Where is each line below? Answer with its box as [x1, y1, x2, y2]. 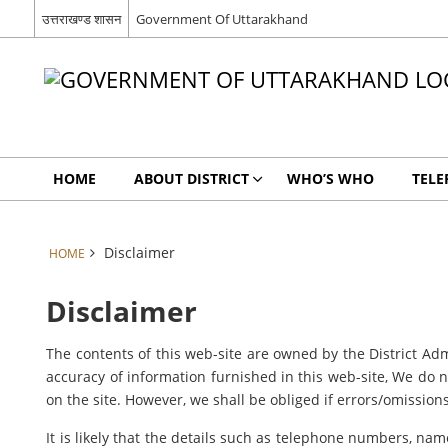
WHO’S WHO [286, 169, 374, 188]
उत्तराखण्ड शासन [41, 9, 121, 28]
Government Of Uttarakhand [135, 9, 308, 28]
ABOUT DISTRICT [133, 169, 249, 188]
